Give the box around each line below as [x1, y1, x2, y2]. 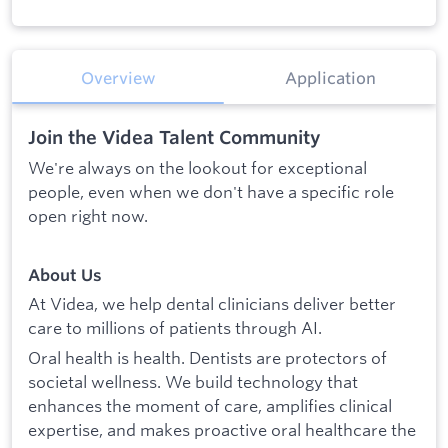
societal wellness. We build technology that [28, 371, 358, 392]
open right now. [28, 204, 148, 226]
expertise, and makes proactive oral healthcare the [28, 419, 416, 440]
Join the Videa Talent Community [28, 125, 321, 148]
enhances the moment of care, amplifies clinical [28, 395, 392, 416]
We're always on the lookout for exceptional [28, 156, 367, 178]
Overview [80, 67, 156, 88]
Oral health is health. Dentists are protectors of [28, 347, 387, 368]
